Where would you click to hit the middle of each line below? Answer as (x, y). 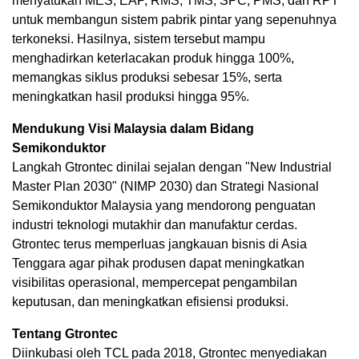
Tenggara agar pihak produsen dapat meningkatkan (158, 263)
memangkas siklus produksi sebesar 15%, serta (147, 77)
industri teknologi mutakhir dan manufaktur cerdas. (155, 225)
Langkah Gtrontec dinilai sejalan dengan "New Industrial (172, 167)
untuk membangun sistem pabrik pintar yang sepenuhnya (174, 20)
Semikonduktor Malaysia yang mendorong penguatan (164, 206)
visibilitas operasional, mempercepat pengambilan (155, 282)
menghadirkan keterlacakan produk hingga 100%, (153, 58)
